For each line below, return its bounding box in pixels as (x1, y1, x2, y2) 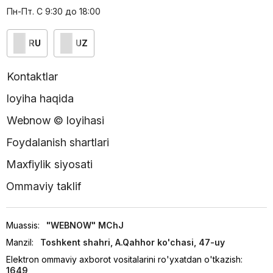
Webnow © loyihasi (6, 114, 104, 127)
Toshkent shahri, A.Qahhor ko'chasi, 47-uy (40, 237, 225, 248)
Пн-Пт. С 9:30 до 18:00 (6, 6, 101, 17)
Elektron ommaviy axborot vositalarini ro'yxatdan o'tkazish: (6, 254, 243, 265)
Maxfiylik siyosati (6, 158, 93, 171)
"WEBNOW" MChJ (46, 220, 124, 231)
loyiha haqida (6, 92, 74, 105)
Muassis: (6, 220, 40, 231)
